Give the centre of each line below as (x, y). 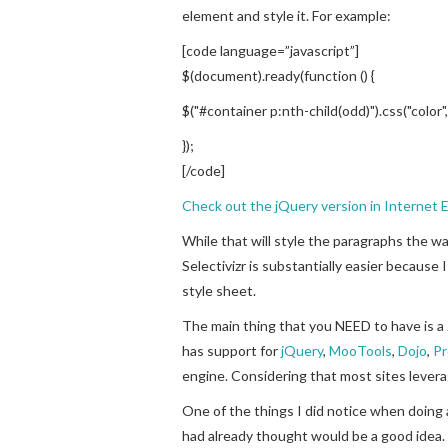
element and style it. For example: (286, 15)
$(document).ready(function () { (278, 75)
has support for (231, 350)
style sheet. (219, 290)
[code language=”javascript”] (270, 50)
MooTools (360, 350)
